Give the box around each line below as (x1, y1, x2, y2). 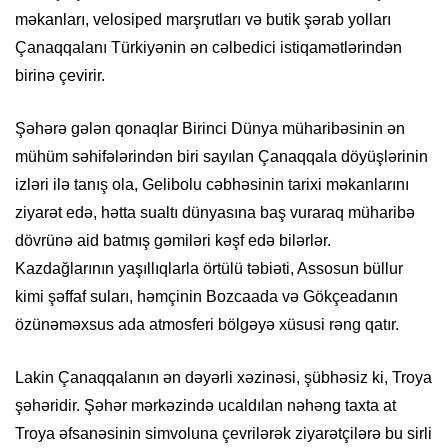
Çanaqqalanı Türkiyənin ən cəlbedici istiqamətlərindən (15, 39, 402, 57)
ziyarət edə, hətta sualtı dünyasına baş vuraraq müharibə (15, 204, 415, 222)
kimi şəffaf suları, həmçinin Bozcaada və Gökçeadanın (15, 288, 398, 306)
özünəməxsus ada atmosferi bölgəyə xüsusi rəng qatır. (15, 316, 399, 334)
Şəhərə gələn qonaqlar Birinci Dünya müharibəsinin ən (15, 120, 405, 138)
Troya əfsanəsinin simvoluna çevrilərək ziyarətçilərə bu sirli (15, 425, 432, 443)
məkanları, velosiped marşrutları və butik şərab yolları (15, 11, 391, 29)
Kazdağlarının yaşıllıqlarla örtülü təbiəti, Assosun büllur (15, 260, 403, 278)
